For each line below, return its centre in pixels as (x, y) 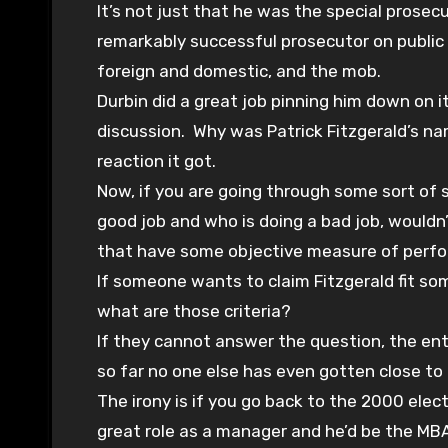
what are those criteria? (194, 311)
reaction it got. (156, 161)
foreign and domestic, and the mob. (239, 71)
